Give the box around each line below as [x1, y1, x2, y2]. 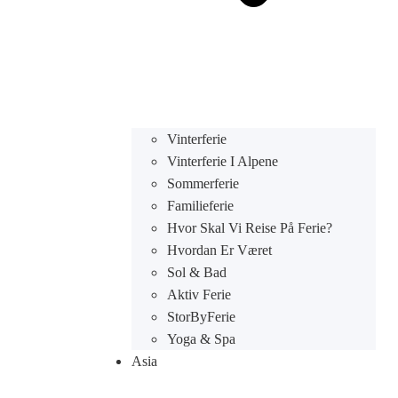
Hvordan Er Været [166, 243, 272, 258]
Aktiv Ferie [166, 287, 231, 302]
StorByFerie [166, 309, 235, 324]
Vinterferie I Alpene [166, 154, 278, 169]
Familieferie [166, 198, 234, 213]
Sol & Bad [166, 265, 227, 280]
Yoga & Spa [166, 331, 235, 346]
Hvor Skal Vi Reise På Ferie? [166, 220, 332, 235]
